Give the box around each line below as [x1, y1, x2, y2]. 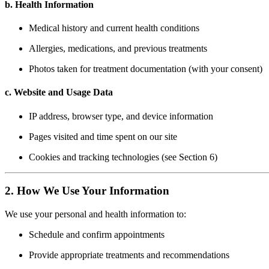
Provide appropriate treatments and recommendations [29, 250, 229, 261]
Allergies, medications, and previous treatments [29, 43, 207, 54]
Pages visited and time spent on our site [29, 131, 177, 142]
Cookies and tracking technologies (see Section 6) [29, 151, 217, 162]
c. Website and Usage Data [5, 87, 113, 98]
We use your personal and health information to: [5, 209, 186, 220]
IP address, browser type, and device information [29, 110, 213, 121]
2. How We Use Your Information [5, 184, 169, 198]
